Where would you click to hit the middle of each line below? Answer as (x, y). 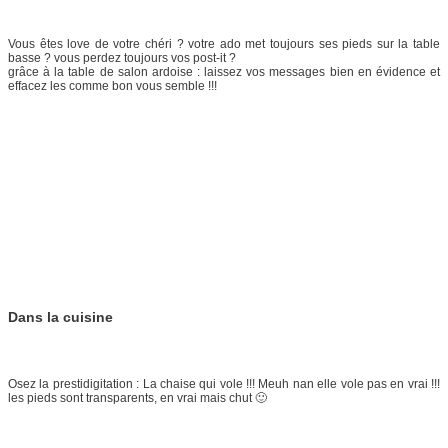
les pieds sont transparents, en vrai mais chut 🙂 (137, 397)
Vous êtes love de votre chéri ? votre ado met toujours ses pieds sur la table (224, 43)
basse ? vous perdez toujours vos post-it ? (122, 57)
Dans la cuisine (60, 316)
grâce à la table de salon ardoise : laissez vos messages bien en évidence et (224, 71)
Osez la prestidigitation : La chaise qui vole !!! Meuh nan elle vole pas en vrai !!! (224, 383)
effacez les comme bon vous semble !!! (112, 85)
